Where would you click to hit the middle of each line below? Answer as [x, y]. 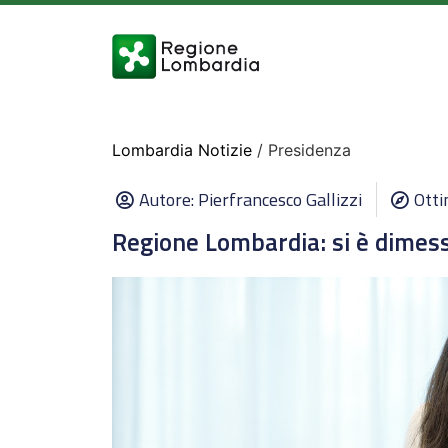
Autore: [168, 199]
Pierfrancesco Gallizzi [280, 199]
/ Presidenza [301, 150]
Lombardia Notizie [182, 150]
